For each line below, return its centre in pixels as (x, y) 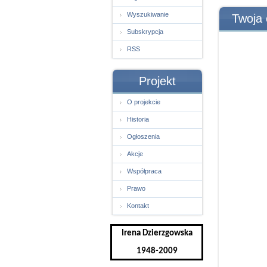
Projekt (157, 81)
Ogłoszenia (143, 136)
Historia (138, 119)
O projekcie (144, 102)
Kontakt (138, 206)
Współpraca (144, 171)
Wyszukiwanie (148, 14)
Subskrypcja (145, 32)
